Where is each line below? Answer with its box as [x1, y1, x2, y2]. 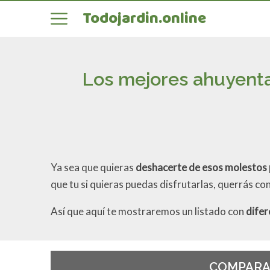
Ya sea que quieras [51, 160, 136, 174]
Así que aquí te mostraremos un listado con [51, 204, 246, 218]
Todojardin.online [82, 7, 206, 31]
